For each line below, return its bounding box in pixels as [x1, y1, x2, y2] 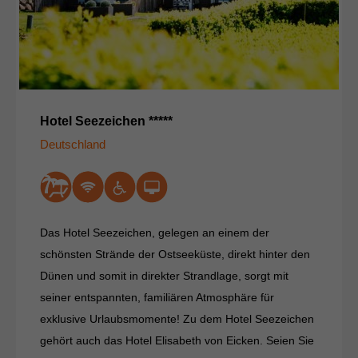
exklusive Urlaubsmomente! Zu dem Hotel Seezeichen [40, 312, 314, 326]
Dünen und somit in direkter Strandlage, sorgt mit [40, 269, 288, 283]
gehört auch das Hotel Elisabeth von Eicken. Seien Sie [40, 334, 314, 348]
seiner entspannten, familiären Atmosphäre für [40, 291, 274, 304]
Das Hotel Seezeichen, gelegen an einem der [40, 226, 269, 240]
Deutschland [40, 137, 105, 152]
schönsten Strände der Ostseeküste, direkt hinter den [40, 248, 310, 261]
